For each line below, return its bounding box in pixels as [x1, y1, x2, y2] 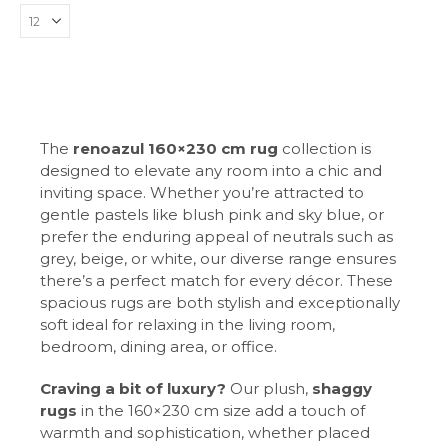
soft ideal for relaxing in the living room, [40, 315, 335, 335]
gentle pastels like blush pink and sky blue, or [40, 205, 384, 225]
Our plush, [226, 379, 312, 399]
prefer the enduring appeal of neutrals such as [40, 227, 393, 247]
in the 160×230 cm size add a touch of [77, 401, 365, 421]
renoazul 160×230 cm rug [73, 139, 278, 159]
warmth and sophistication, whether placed [40, 423, 370, 443]
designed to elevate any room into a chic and [40, 161, 382, 181]
